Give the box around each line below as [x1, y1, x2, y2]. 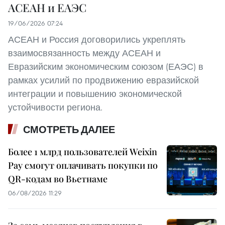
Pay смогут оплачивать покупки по [8, 159, 158, 171]
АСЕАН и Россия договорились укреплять [8, 33, 185, 45]
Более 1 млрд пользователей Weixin [8, 145, 157, 158]
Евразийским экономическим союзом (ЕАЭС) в [8, 60, 203, 72]
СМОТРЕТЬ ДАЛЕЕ [23, 123, 115, 136]
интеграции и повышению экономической [8, 87, 182, 99]
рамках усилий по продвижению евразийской [8, 74, 199, 86]
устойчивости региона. [8, 101, 102, 113]
